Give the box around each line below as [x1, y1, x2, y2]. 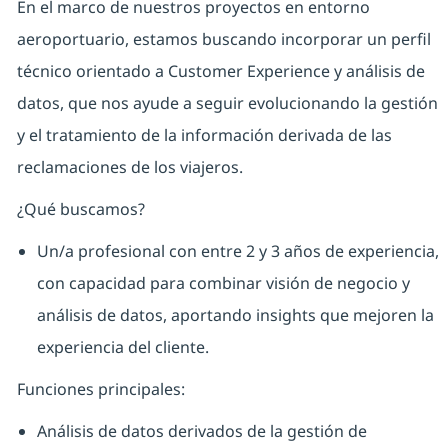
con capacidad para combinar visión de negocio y [36, 272, 410, 295]
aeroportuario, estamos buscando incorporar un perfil [16, 28, 431, 51]
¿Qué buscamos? [16, 198, 145, 221]
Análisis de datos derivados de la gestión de [36, 420, 367, 443]
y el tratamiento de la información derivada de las [16, 124, 392, 147]
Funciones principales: [16, 378, 185, 401]
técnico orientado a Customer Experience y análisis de [16, 60, 425, 83]
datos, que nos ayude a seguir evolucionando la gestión [16, 92, 438, 115]
